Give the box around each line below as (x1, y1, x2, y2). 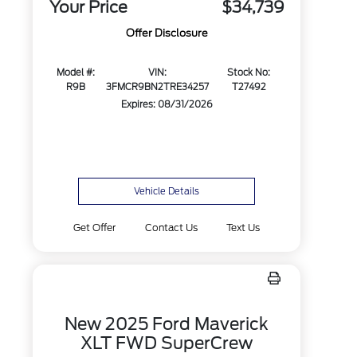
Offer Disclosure (125, 27, 208, 40)
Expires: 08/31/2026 (120, 99, 213, 111)
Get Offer (73, 222, 116, 233)
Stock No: (227, 67, 271, 79)
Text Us (226, 222, 260, 233)
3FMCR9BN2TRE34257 (106, 81, 210, 93)
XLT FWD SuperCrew (80, 333, 253, 353)
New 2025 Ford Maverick (65, 314, 269, 334)
